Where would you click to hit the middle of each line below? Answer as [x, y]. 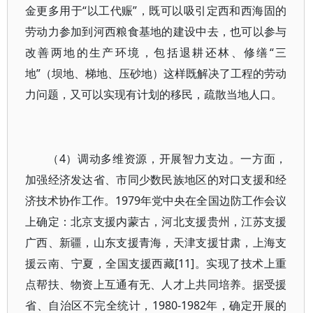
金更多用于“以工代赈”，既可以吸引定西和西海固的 [156, 10]
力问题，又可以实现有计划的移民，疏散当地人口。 [154, 94]
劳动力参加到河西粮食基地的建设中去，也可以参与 [156, 31]
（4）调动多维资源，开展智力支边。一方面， [167, 159]
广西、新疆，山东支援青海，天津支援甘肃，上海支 [156, 242]
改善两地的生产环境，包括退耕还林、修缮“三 [156, 52]
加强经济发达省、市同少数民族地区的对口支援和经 [156, 180]
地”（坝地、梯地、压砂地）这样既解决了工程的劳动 [156, 73]
